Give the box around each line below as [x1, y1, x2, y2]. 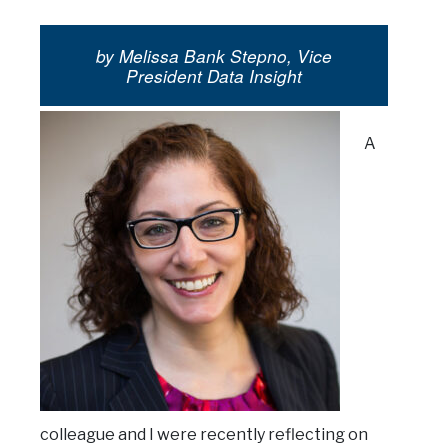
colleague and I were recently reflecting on [40, 425, 368, 445]
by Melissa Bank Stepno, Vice [96, 43, 332, 68]
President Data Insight [126, 63, 302, 88]
